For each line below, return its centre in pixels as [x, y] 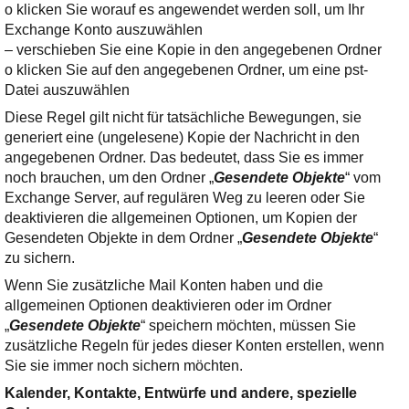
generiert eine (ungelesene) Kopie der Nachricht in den [182, 137]
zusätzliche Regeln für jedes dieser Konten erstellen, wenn [194, 346]
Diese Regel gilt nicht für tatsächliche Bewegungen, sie [183, 117]
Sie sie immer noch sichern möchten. [123, 366]
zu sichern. [39, 258]
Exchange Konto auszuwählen [103, 30]
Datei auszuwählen [67, 90]
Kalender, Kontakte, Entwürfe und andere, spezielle [180, 393]
